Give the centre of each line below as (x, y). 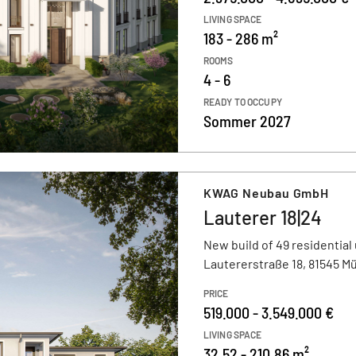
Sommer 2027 (247, 121)
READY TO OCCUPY (243, 102)
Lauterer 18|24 (263, 217)
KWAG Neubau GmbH (266, 193)
